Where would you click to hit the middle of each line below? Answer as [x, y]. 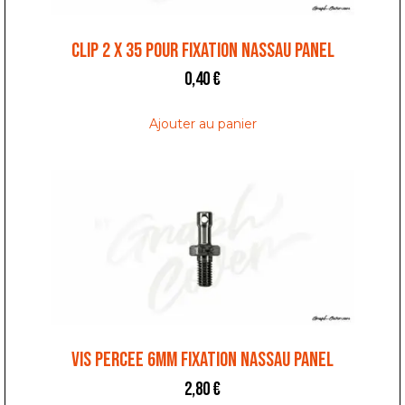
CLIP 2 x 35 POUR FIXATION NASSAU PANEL [202, 50]
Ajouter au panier [202, 124]
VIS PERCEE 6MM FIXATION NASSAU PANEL [202, 360]
